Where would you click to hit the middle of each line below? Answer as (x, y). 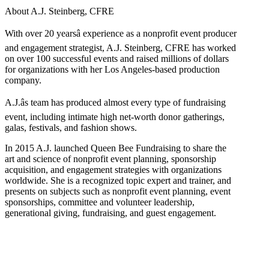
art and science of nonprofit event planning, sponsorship (110, 159)
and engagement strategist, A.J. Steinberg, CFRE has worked (120, 47)
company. (23, 80)
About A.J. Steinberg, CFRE (59, 11)
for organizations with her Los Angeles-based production (112, 69)
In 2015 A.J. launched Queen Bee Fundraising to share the (116, 148)
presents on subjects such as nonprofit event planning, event (118, 191)
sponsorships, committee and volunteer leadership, (100, 202)
